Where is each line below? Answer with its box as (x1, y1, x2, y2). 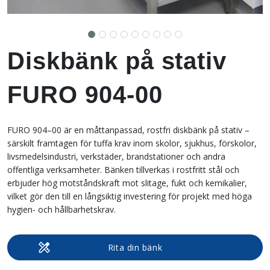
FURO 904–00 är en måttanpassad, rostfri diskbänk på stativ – (7, 124, 250, 136)
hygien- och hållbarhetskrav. (7, 203, 116, 215)
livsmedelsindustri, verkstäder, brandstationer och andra (7, 150, 225, 162)
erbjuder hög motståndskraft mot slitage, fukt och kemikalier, (7, 177, 247, 189)
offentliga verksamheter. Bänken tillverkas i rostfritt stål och (7, 163, 239, 175)
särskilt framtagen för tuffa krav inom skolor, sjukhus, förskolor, (7, 137, 257, 149)
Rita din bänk (107, 241, 163, 253)
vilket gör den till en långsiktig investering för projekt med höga (7, 190, 252, 202)
